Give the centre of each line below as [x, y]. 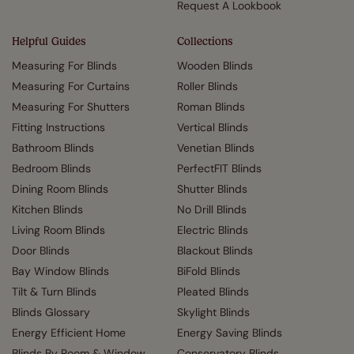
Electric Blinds [213, 230]
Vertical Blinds [213, 127]
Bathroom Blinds [53, 148]
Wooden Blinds [215, 66]
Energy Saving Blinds [230, 333]
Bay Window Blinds [60, 271]
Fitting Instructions [58, 127]
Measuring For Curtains [71, 86]
